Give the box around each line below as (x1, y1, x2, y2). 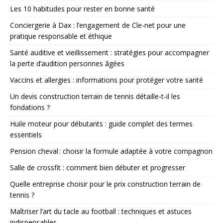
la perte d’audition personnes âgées (10, 58, 124, 68)
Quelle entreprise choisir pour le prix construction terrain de (10, 179, 201, 189)
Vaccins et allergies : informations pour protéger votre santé (10, 75, 203, 85)
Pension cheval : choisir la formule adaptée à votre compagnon (10, 146, 213, 156)
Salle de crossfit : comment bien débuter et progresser (10, 162, 185, 172)
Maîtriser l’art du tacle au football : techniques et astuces (10, 206, 192, 216)
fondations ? (10, 102, 50, 112)
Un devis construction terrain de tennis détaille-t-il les (10, 91, 180, 101)
